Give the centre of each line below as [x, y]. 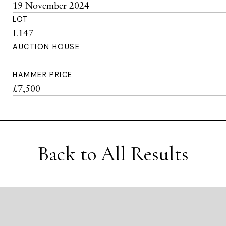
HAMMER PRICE [43, 75]
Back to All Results [113, 154]
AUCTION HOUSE [46, 47]
